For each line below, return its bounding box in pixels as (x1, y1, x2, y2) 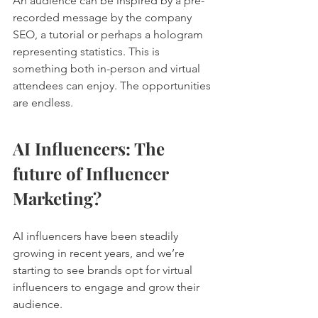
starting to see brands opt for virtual (13, 263, 195, 277)
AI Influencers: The (13, 136, 169, 160)
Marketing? (13, 186, 102, 209)
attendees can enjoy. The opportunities (13, 78, 214, 92)
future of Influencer (13, 161, 172, 185)
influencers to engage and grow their (13, 280, 202, 294)
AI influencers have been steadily (13, 229, 181, 243)
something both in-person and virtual (13, 61, 203, 75)
